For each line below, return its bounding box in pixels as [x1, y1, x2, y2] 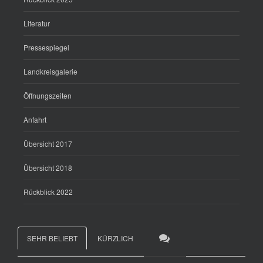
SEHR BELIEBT [27, 233, 77, 244]
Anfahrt [23, 114, 46, 125]
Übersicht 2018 [23, 163, 72, 173]
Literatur [23, 18, 50, 29]
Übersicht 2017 [23, 139, 72, 149]
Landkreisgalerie [23, 66, 77, 77]
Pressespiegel [23, 42, 69, 53]
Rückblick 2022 [23, 187, 73, 197]
